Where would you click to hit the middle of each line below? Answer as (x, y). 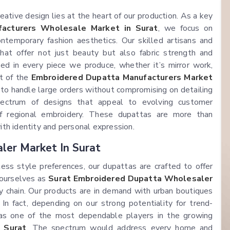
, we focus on (185, 28)
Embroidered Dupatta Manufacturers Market (122, 78)
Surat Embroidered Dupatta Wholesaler (131, 179)
